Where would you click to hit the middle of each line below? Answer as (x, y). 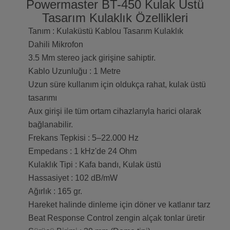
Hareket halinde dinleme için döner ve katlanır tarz (119, 205)
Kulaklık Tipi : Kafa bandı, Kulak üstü (95, 165)
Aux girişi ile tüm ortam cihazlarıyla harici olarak (115, 111)
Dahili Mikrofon (56, 45)
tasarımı (43, 98)
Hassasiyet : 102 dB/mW (73, 178)
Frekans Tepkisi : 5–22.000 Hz (83, 138)
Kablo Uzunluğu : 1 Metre (74, 71)
